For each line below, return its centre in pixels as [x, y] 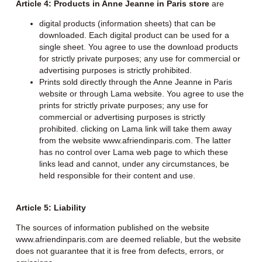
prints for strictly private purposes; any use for [123, 106]
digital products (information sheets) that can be [127, 24]
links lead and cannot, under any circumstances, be [134, 164]
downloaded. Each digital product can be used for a [134, 35]
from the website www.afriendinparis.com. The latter [135, 141]
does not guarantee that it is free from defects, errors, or [120, 251]
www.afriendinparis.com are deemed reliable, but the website [128, 239]
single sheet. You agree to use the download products [138, 47]
